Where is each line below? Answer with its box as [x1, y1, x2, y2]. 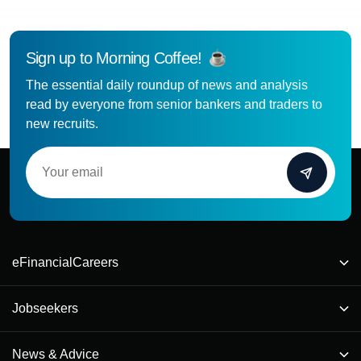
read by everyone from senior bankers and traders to [26, 97, 322, 111]
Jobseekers [12, 301, 78, 315]
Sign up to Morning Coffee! [26, 48, 202, 67]
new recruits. [26, 116, 98, 131]
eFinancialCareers [12, 255, 118, 269]
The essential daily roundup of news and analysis [26, 77, 308, 92]
